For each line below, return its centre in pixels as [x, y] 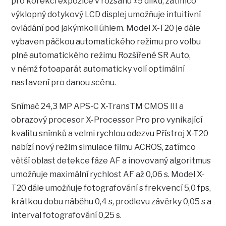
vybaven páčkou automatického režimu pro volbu [106, 41]
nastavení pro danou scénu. [64, 82]
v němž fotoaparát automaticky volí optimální [98, 69]
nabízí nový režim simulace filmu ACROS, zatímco [104, 147]
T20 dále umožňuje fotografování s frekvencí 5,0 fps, [111, 188]
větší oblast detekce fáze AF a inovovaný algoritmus [111, 160]
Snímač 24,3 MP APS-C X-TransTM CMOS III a [98, 106]
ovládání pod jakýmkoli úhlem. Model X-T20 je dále [106, 28]
